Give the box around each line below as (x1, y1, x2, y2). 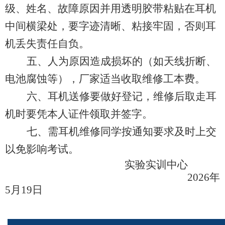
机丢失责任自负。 (5, 37, 89, 50)
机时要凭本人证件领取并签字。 (5, 107, 153, 120)
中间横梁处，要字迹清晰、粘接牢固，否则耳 (5, 20, 216, 32)
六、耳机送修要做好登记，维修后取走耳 (26, 90, 216, 102)
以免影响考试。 (5, 143, 79, 155)
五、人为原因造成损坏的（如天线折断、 (26, 55, 216, 67)
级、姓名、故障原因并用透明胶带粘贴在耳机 (5, 2, 216, 15)
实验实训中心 (125, 158, 188, 171)
